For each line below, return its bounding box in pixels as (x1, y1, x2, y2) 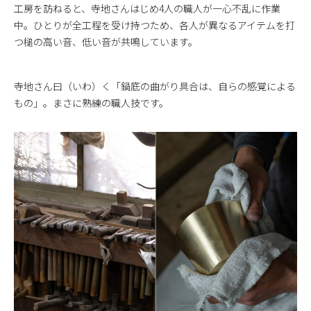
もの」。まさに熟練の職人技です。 (14, 96, 169, 110)
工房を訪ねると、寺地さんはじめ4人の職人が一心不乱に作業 (14, 1, 280, 16)
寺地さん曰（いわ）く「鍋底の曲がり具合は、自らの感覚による (14, 79, 296, 94)
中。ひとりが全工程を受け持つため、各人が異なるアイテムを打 (14, 18, 295, 33)
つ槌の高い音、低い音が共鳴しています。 (14, 35, 198, 49)
